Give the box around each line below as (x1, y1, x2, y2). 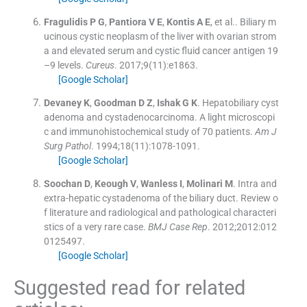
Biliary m (239, 16, 276, 27)
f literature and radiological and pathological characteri (43, 206, 276, 218)
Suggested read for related (14, 276, 245, 300)
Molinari (186, 177, 223, 189)
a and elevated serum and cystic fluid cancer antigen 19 (43, 45, 278, 56)
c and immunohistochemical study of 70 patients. (43, 125, 253, 137)
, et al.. (210, 16, 238, 27)
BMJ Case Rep (147, 221, 208, 232)
